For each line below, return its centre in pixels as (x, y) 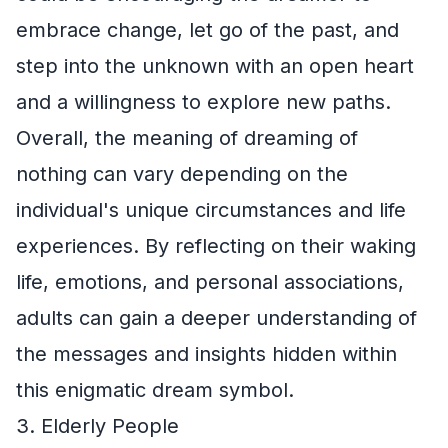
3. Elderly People (97, 426)
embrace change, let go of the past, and (207, 30)
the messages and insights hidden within (206, 354)
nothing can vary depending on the (182, 174)
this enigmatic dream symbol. (155, 390)
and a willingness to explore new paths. (203, 102)
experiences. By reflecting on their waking (216, 246)
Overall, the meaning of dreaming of (187, 138)
